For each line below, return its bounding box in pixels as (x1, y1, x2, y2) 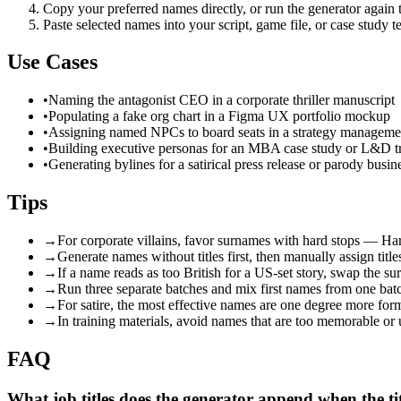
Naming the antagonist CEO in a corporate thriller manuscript (48, 92, 395, 108)
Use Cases (7, 50, 98, 74)
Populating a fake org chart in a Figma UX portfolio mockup (48, 108, 390, 124)
